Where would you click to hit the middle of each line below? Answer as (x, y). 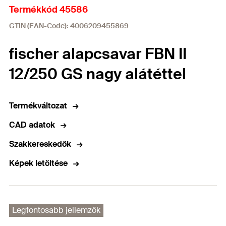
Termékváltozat (38, 106)
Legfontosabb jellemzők (56, 210)
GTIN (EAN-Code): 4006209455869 (69, 26)
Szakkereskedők (40, 144)
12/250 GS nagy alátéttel (98, 74)
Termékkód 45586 (48, 10)
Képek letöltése (38, 163)
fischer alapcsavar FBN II (98, 54)
